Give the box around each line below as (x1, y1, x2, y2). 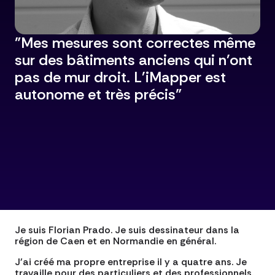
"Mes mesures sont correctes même (15, 33, 255, 53)
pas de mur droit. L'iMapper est (15, 68, 226, 87)
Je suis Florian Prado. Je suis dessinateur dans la (15, 223, 239, 237)
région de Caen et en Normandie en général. (15, 234, 216, 248)
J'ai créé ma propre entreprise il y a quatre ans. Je (15, 255, 247, 269)
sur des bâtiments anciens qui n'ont (15, 50, 252, 70)
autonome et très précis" (15, 85, 182, 104)
